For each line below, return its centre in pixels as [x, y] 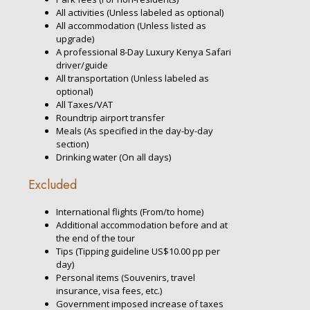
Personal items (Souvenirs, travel [126, 277]
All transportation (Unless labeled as [133, 78]
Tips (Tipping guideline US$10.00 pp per [138, 251]
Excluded [53, 184]
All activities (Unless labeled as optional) [140, 12]
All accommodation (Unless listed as [131, 25]
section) [72, 144]
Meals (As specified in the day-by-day [135, 130]
